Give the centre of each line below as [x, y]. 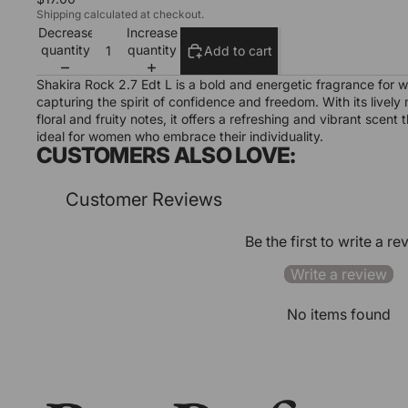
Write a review [339, 275]
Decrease [66, 33]
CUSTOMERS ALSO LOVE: [166, 156]
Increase [152, 33]
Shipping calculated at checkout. [120, 14]
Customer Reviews [144, 200]
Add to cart [238, 51]
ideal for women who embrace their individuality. [182, 137]
